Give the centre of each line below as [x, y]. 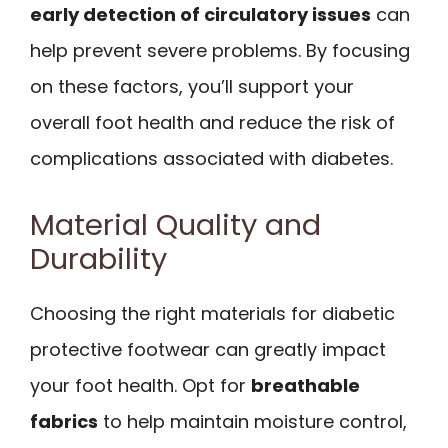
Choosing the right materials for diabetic [212, 313]
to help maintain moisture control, [252, 421]
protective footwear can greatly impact [208, 349]
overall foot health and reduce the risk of [212, 122]
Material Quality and [175, 224]
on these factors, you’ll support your [192, 86]
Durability [98, 258]
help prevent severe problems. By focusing [220, 50]
